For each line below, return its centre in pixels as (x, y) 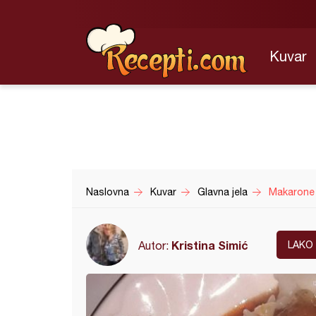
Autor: (155, 245)
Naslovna (108, 192)
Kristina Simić (210, 245)
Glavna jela (223, 192)
